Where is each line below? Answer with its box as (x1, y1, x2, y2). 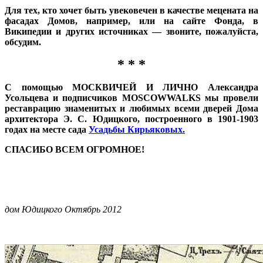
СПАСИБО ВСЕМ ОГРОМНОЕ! (5, 144, 144, 154)
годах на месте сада (5, 124, 89, 134)
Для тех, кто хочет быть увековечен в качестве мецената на (5, 5, 258, 15)
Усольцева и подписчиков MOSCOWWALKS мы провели (5, 92, 258, 103)
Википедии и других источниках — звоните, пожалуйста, (5, 26, 258, 36)
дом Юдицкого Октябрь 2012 (5, 204, 122, 214)
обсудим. (5, 36, 41, 47)
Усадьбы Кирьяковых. (89, 124, 185, 134)
